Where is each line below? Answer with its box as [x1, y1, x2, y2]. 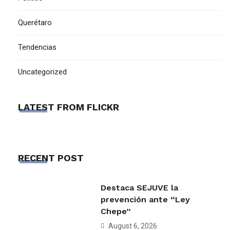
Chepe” [101, 206, 131, 216]
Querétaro [18, 18, 52, 27]
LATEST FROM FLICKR [18, 101, 119, 112]
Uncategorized [18, 67, 67, 76]
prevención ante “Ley [101, 195, 190, 204]
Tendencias [18, 43, 56, 52]
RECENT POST [18, 152, 84, 163]
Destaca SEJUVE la [101, 183, 178, 193]
